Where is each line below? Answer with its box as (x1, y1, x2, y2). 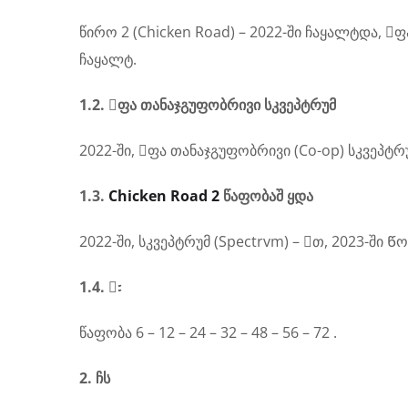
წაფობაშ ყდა (219, 186, 313, 206)
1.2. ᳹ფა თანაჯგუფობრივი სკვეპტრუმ (79, 95, 336, 115)
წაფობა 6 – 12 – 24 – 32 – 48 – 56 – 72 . (79, 322, 337, 342)
